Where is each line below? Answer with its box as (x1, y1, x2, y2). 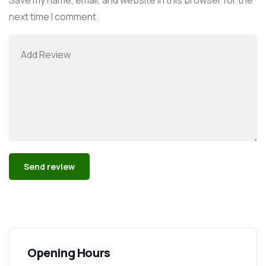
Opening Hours (27, 244, 110, 261)
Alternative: (9, 193, 59, 207)
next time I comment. (9, 9, 99, 23)
